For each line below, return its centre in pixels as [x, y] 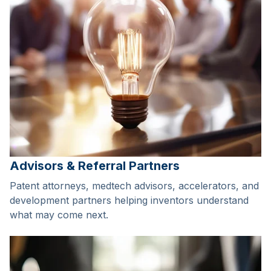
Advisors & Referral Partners [95, 165]
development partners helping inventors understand [129, 201]
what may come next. [59, 215]
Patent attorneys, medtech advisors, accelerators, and [134, 186]
